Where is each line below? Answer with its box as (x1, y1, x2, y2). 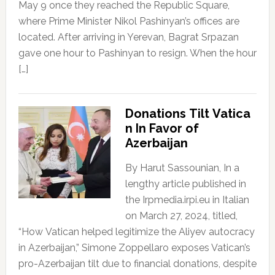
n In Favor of (125, 121, 199, 136)
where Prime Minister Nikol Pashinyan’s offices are (18, 15, 239, 28)
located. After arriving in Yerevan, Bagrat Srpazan (18, 31, 239, 44)
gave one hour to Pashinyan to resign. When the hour (18, 47, 257, 60)
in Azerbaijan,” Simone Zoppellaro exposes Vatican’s (18, 242, 250, 254)
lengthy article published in (125, 178, 246, 190)
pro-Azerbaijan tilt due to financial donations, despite (18, 258, 257, 270)
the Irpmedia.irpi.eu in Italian (125, 194, 249, 206)
